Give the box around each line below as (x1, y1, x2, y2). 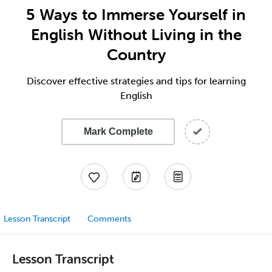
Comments (87, 214, 131, 224)
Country (106, 45, 166, 64)
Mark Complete (83, 126, 153, 137)
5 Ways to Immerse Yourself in (26, 5, 246, 24)
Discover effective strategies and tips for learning (26, 75, 246, 87)
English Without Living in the (30, 25, 242, 44)
